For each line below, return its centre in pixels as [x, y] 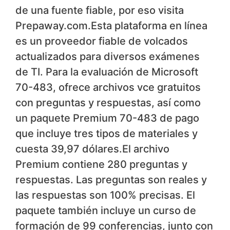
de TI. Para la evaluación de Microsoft [107, 72]
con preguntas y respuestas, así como [108, 103]
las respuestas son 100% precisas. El [105, 195]
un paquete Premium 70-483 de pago [107, 118]
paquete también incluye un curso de [106, 211]
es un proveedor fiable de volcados [102, 41]
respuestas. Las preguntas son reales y [111, 180]
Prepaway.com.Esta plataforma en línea [111, 26]
